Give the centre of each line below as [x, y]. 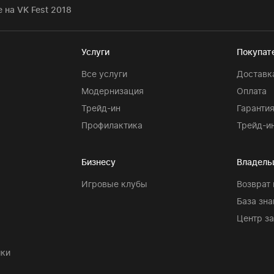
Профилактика [112, 125]
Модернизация [112, 91]
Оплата [252, 91]
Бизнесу [98, 162]
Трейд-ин [101, 108]
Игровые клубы [114, 184]
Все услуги [104, 74]
